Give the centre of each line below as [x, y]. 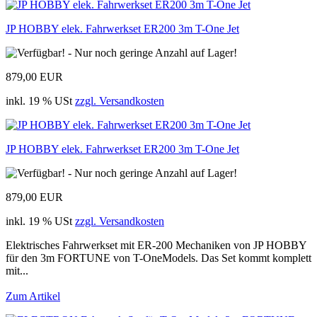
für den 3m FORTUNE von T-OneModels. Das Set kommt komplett [158, 258]
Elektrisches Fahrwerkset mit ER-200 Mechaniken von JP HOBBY [156, 245]
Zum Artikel [33, 296]
